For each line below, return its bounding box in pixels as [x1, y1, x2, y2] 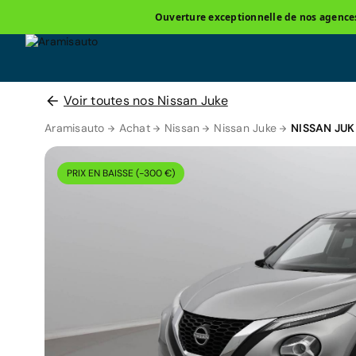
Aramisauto [44, 121, 105, 135]
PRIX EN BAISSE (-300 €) [67, 167, 175, 180]
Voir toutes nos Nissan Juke [64, 92, 228, 109]
